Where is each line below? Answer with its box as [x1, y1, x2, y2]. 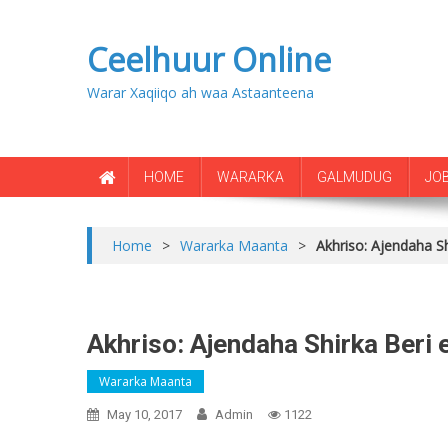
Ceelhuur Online [87, 38, 331, 81]
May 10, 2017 [107, 407, 182, 422]
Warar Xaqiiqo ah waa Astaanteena [87, 83, 314, 102]
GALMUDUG [317, 169, 392, 185]
